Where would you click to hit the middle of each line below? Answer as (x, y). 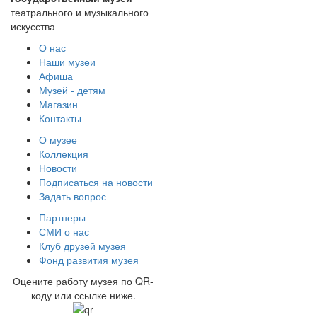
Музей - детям (72, 90)
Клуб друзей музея (82, 245)
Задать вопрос (73, 196)
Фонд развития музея (89, 259)
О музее (58, 139)
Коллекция (64, 153)
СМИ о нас (64, 231)
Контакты (60, 118)
